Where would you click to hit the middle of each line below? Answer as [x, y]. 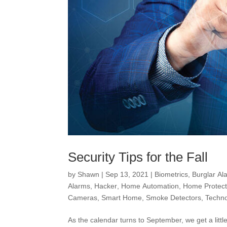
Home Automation [150, 186]
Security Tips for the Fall [138, 157]
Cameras [83, 198]
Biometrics [172, 174]
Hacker [106, 186]
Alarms [79, 186]
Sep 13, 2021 [127, 174]
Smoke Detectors [174, 198]
